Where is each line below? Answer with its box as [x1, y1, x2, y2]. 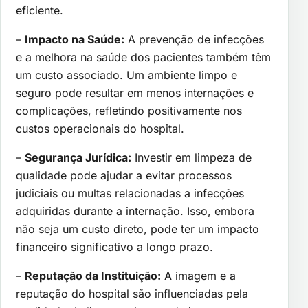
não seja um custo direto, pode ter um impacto [16, 221, 259, 236]
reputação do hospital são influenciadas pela [16, 286, 248, 300]
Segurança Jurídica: [25, 150, 131, 164]
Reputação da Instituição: [25, 268, 161, 283]
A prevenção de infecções [124, 32, 264, 46]
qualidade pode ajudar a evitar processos [16, 168, 232, 182]
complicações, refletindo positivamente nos [16, 103, 242, 118]
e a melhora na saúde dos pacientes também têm [16, 49, 271, 64]
